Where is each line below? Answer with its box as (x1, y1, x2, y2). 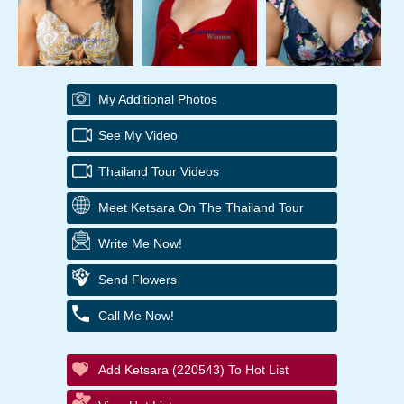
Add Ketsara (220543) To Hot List (98, 362, 289, 377)
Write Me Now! (98, 235, 182, 251)
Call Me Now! (98, 308, 174, 323)
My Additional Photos (98, 91, 217, 106)
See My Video (98, 127, 178, 142)
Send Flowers (98, 271, 177, 287)
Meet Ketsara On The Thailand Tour (98, 199, 304, 215)
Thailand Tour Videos (98, 163, 219, 179)
